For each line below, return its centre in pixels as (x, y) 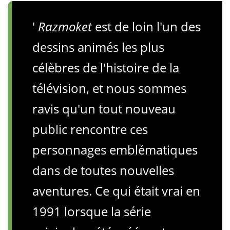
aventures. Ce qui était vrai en (116, 191)
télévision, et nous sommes (109, 88)
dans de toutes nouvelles (103, 170)
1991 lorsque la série (92, 211)
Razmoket (65, 26)
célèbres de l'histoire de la (106, 68)
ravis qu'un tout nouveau (104, 109)
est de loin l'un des (146, 26)
